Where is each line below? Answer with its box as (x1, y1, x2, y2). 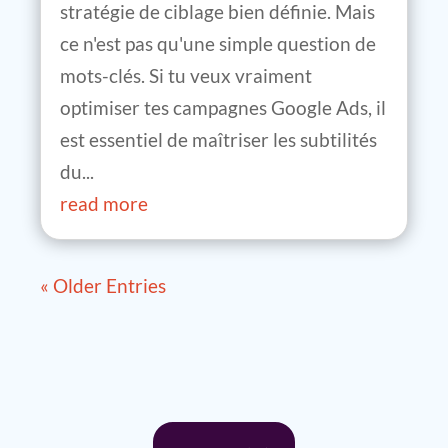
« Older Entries (40, 274, 166, 298)
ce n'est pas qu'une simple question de (60, 32, 376, 56)
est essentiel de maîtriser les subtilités (60, 128, 377, 152)
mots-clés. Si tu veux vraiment (60, 64, 312, 88)
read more (60, 192, 148, 216)
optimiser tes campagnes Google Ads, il (60, 96, 386, 120)
